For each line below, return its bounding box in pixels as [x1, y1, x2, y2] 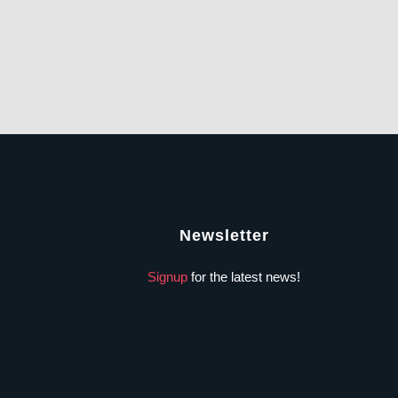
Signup [147, 268, 187, 284]
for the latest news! [187, 268, 300, 284]
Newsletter [179, 226, 269, 244]
